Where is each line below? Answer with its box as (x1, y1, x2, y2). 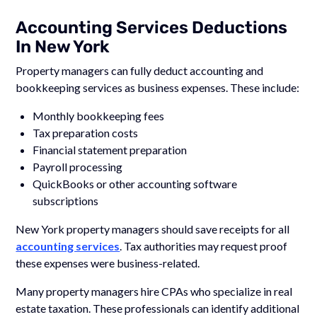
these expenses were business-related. (16, 255, 200, 270)
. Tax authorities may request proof (120, 238, 288, 253)
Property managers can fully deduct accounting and (16, 63, 264, 77)
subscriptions (33, 193, 99, 207)
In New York (16, 36, 110, 57)
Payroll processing (33, 159, 123, 173)
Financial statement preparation (33, 142, 188, 156)
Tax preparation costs (33, 125, 139, 139)
